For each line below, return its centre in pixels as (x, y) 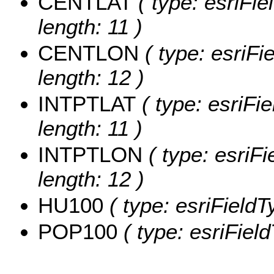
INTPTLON (90, 155)
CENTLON (88, 53)
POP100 (78, 232)
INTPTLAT (87, 104)
